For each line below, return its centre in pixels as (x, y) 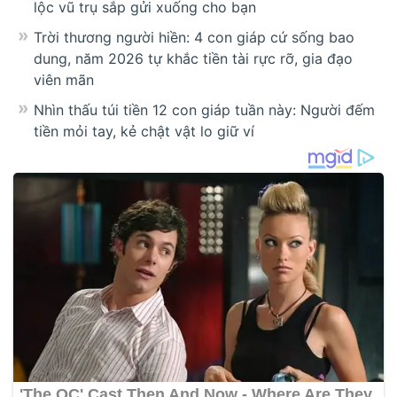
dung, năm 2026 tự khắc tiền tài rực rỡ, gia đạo (193, 59)
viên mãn (64, 80)
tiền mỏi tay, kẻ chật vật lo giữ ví (144, 132)
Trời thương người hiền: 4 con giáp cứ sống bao (194, 38)
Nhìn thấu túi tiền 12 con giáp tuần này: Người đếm (204, 110)
